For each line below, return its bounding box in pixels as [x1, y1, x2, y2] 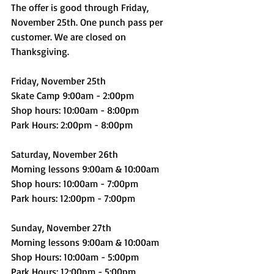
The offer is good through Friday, [11, 1, 151, 13]
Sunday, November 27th [11, 221, 111, 234]
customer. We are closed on [11, 31, 128, 43]
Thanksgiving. [11, 45, 72, 57]
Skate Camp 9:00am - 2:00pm [11, 89, 134, 102]
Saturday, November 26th [11, 148, 118, 160]
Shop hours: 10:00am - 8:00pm [11, 104, 139, 116]
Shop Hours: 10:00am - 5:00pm [11, 251, 139, 263]
